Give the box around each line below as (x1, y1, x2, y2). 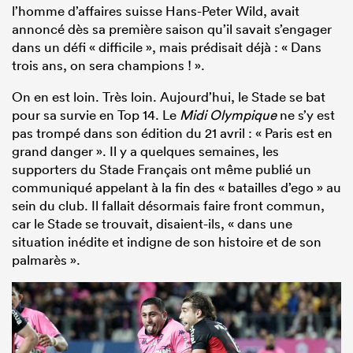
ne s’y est (277, 106, 335, 124)
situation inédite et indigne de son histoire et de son (12, 233, 321, 251)
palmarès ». (12, 251, 80, 269)
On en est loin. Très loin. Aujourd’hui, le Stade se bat (12, 88, 325, 106)
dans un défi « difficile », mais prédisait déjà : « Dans (12, 39, 321, 56)
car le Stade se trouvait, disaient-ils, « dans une (12, 215, 292, 232)
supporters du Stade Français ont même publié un (12, 161, 311, 178)
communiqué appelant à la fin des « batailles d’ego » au (12, 179, 341, 196)
